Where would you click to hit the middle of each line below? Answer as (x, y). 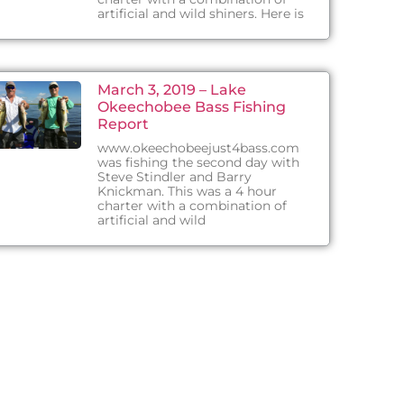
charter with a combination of (193, 206)
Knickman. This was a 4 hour (188, 191)
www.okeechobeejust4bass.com (199, 148)
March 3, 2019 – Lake (172, 90)
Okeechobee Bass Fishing (192, 107)
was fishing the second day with (199, 162)
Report (124, 124)
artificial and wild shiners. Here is (201, 14)
